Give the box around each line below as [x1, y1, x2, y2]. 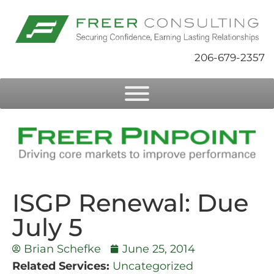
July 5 [12, 212, 83, 243]
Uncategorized [113, 259, 193, 273]
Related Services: [12, 259, 109, 273]
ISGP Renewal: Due [12, 188, 248, 218]
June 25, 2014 [122, 242, 195, 256]
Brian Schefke [24, 242, 101, 256]
